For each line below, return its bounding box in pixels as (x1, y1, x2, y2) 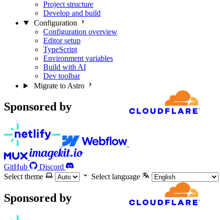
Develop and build (43, 9, 101, 17)
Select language (91, 172, 140, 181)
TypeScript (43, 45, 77, 54)
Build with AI (43, 63, 86, 71)
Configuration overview (43, 27, 117, 36)
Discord (39, 163, 64, 171)
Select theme (4, 172, 43, 181)
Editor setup (43, 36, 81, 45)
